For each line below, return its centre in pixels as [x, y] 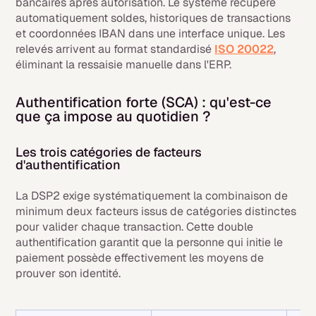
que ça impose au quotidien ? [113, 116]
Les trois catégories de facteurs [109, 152]
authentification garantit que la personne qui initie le [150, 242]
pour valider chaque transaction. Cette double [135, 227]
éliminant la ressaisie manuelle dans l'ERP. [124, 65]
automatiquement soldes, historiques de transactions [153, 18]
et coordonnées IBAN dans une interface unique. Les [151, 34]
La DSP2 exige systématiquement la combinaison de [152, 196]
